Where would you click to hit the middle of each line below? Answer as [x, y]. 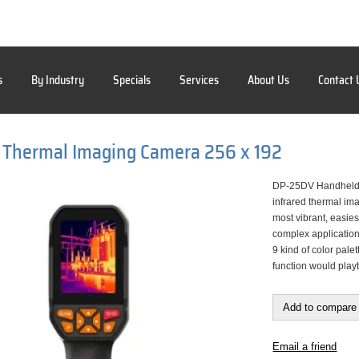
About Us [268, 80]
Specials [132, 80]
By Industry [58, 80]
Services [199, 80]
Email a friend [305, 347]
